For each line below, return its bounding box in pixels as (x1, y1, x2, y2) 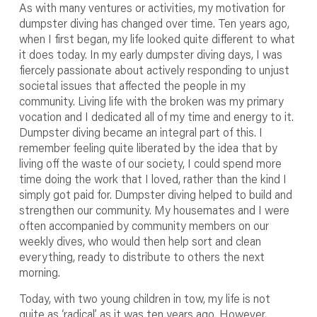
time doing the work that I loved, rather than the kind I (18, 171, 287, 186)
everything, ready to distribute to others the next (18, 249, 265, 264)
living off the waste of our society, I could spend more (18, 156, 282, 171)
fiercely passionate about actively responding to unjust (18, 62, 289, 77)
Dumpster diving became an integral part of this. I (18, 125, 263, 139)
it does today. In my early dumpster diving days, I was (18, 47, 282, 62)
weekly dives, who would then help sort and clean (18, 234, 261, 248)
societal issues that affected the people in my (18, 78, 246, 93)
